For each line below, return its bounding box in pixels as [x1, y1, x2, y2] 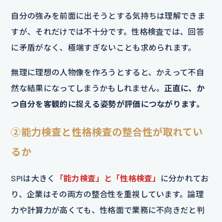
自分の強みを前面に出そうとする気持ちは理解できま [11, 10, 206, 20]
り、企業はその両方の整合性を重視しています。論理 [11, 189, 204, 199]
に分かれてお [160, 173, 209, 183]
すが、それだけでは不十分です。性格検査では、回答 [11, 26, 205, 36]
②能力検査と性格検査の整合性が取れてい [11, 125, 203, 138]
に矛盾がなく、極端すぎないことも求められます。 [11, 42, 196, 52]
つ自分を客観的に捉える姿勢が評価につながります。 [11, 99, 205, 109]
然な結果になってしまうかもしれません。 [11, 83, 165, 93]
